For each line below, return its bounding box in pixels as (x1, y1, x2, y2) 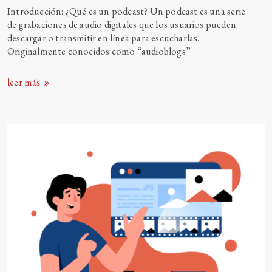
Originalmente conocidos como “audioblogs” (7, 45, 191, 58)
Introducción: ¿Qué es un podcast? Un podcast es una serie (7, 5, 246, 18)
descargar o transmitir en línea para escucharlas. (7, 32, 200, 44)
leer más (7, 76, 42, 89)
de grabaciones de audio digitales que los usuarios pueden (7, 18, 237, 31)
